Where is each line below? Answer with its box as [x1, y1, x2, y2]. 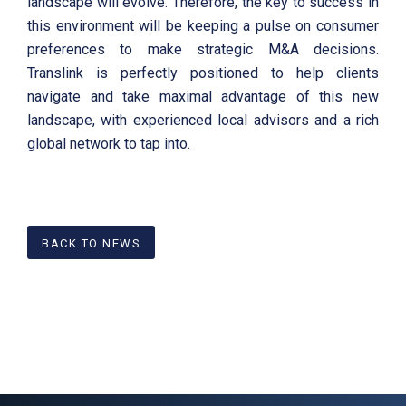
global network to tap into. [27, 135, 190, 153]
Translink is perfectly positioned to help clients [27, 64, 379, 82]
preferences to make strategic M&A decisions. [27, 41, 379, 59]
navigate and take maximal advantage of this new [27, 88, 379, 106]
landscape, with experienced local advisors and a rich [27, 111, 379, 130]
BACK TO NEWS [42, 236, 140, 250]
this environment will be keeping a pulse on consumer [27, 17, 379, 35]
